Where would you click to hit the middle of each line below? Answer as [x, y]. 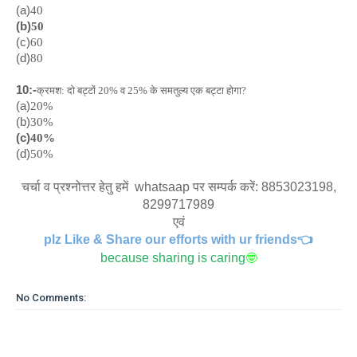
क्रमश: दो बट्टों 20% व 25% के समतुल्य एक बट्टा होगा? [141, 90]
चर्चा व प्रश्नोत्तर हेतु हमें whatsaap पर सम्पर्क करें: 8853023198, [178, 187]
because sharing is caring [173, 258]
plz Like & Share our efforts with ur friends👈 [178, 239]
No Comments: [51, 298]
